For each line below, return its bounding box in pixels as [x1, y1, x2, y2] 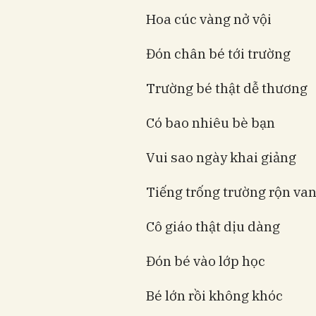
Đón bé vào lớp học [146, 252, 265, 269]
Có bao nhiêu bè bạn [146, 114, 275, 131]
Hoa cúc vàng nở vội [146, 10, 272, 28]
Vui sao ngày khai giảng [146, 148, 296, 166]
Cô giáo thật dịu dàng [146, 217, 280, 235]
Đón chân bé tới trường [146, 44, 291, 62]
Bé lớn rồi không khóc [146, 286, 283, 304]
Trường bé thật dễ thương [146, 79, 308, 97]
